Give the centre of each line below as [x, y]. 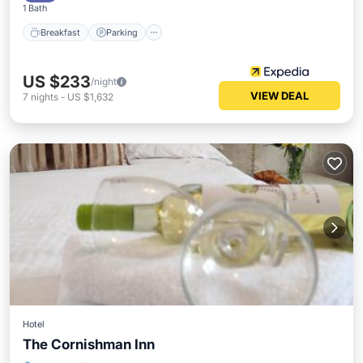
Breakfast [60, 32]
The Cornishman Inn [89, 344]
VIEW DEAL [280, 96]
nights [45, 97]
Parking [122, 32]
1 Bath [35, 8]
